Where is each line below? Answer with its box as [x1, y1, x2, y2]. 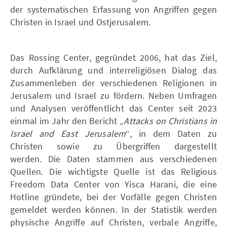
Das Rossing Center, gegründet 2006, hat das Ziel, [10, 51, 217, 63]
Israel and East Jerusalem [10, 127, 126, 139]
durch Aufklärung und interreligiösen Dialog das [10, 64, 217, 76]
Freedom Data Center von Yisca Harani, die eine [10, 178, 217, 190]
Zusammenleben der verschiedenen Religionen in [10, 77, 217, 89]
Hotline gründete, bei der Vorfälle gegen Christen [10, 191, 217, 203]
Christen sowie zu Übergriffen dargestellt [10, 140, 217, 152]
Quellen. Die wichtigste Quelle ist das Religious [10, 165, 217, 177]
